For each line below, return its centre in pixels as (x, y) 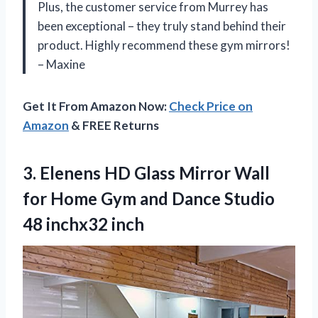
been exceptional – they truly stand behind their (162, 26)
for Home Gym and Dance (124, 199)
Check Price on (211, 106)
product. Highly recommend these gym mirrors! (164, 45)
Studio (250, 199)
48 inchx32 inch (83, 224)
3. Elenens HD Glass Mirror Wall (146, 173)
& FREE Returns (114, 126)
